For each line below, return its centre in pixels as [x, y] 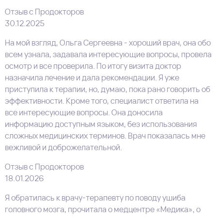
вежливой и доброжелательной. [63, 147]
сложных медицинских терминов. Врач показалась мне [105, 135]
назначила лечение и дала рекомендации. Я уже [92, 77]
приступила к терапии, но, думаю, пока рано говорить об [108, 89]
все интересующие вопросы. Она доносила [84, 112]
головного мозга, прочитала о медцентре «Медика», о [103, 209]
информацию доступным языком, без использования [101, 124]
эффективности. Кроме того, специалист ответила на [102, 101]
